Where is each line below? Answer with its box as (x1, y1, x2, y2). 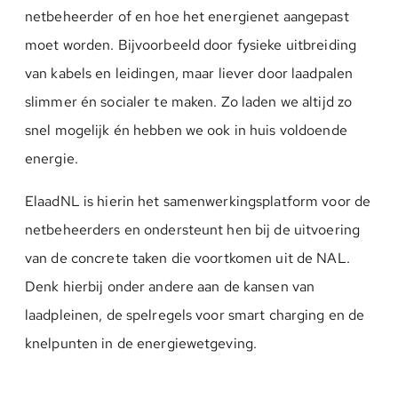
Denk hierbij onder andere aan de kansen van (25, 277, 315, 296)
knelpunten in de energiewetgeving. (25, 334, 258, 353)
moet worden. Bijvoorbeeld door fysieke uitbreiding (25, 36, 356, 54)
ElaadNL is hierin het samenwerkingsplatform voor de (25, 192, 371, 211)
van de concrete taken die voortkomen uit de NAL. (25, 249, 350, 267)
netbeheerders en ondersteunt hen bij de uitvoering (25, 220, 360, 239)
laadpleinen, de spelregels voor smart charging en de (25, 306, 365, 324)
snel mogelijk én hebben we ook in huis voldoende (25, 121, 347, 139)
